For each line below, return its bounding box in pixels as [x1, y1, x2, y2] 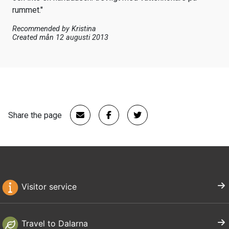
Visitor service [19, 181, 77, 192]
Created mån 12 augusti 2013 [12, 33, 108, 42]
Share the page [8, 110, 62, 120]
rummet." [12, 5, 43, 15]
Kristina [72, 25, 96, 34]
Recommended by [12, 25, 72, 34]
